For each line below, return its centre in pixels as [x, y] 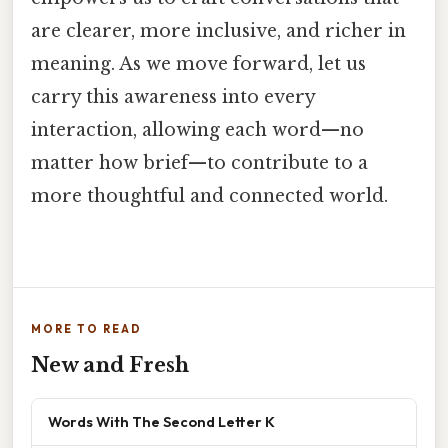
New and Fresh [110, 365]
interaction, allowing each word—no [197, 129]
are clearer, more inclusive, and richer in [218, 30]
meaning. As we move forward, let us [198, 63]
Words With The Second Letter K [161, 422]
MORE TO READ [86, 329]
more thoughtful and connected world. [209, 195]
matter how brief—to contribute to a [199, 162]
